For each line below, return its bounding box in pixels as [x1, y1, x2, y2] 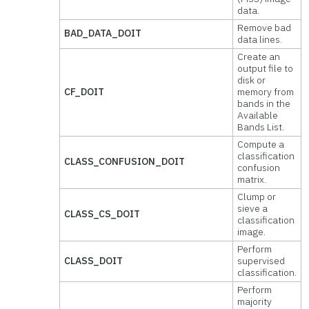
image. [237, 226, 266, 238]
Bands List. [237, 121, 285, 133]
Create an [237, 50, 281, 63]
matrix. [237, 173, 267, 186]
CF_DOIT [64, 86, 105, 98]
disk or [237, 74, 266, 86]
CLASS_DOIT [64, 255, 123, 267]
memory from [237, 86, 295, 98]
